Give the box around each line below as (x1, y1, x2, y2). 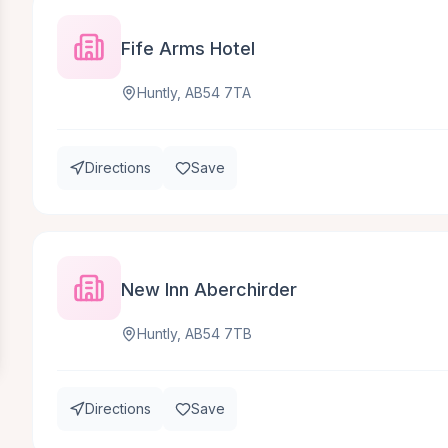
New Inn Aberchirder (121, 279, 297, 300)
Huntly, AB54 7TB (137, 325, 252, 342)
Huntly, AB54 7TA (137, 84, 251, 101)
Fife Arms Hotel (121, 38, 255, 59)
